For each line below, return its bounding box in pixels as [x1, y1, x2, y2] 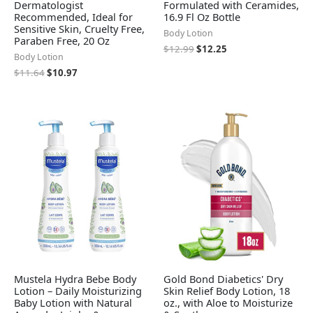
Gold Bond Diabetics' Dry [163, 272, 283, 286]
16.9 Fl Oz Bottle [163, 9, 240, 24]
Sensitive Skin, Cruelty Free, [14, 21, 145, 36]
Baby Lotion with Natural [14, 296, 132, 310]
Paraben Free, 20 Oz [14, 33, 110, 48]
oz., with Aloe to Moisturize [163, 296, 293, 310]
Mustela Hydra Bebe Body [14, 272, 136, 286]
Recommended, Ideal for [14, 9, 133, 24]
